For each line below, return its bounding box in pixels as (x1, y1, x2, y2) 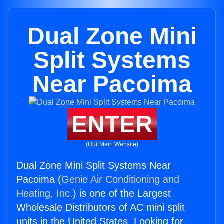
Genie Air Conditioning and (61, 174, 179, 185)
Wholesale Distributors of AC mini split (16, 202, 185, 213)
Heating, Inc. (16, 188, 73, 199)
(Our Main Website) (85, 141, 138, 148)
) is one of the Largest (73, 188, 171, 199)
